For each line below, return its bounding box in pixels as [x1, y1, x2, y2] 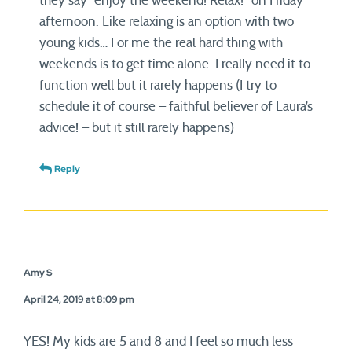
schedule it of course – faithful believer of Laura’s [39, 100, 313, 113]
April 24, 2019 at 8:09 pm [24, 293, 134, 306]
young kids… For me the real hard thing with [39, 36, 283, 49]
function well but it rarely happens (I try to [39, 79, 277, 92]
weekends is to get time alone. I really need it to [39, 57, 310, 71]
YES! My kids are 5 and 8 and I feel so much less [24, 335, 293, 348]
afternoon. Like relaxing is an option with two [39, 15, 294, 28]
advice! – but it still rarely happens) [39, 121, 234, 134]
